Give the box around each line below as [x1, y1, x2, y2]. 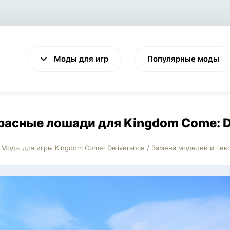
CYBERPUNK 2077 [160, 149, 223, 158]
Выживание [78, 159, 113, 166]
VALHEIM [79, 149, 112, 158]
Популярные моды [147, 54, 219, 64]
